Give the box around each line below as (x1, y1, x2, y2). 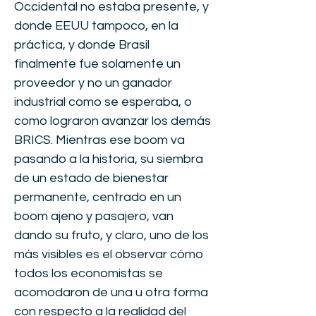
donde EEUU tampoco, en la (14, 19, 178, 32)
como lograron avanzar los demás (14, 114, 211, 128)
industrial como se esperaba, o (14, 95, 192, 109)
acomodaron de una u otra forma (14, 286, 208, 299)
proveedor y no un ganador (14, 76, 172, 90)
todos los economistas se (14, 267, 163, 280)
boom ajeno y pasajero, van (14, 209, 174, 223)
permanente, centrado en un (14, 190, 181, 204)
